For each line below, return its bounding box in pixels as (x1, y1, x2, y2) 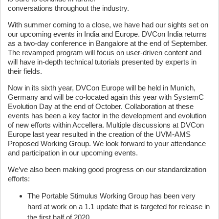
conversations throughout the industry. (8, 3, 129, 12)
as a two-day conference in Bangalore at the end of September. (8, 39, 208, 47)
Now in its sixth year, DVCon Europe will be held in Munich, (8, 83, 196, 92)
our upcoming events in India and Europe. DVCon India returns (8, 29, 207, 38)
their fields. (8, 66, 42, 75)
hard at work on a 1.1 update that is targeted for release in (27, 202, 210, 211)
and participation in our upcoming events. (8, 148, 138, 157)
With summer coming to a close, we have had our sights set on (8, 20, 208, 29)
